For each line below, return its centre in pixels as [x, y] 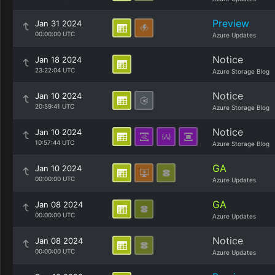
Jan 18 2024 [58, 60]
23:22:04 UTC [55, 70]
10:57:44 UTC [55, 142]
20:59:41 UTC [55, 106]
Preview [231, 23]
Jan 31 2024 [58, 23]
